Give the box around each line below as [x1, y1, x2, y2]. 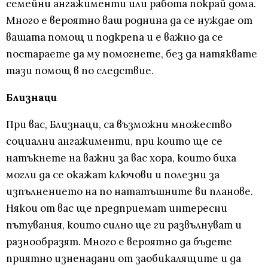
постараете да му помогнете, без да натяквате [6, 47, 257, 61]
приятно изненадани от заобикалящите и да [6, 252, 241, 266]
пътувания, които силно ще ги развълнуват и [6, 218, 242, 232]
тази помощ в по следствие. [6, 64, 154, 78]
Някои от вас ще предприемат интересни [6, 202, 227, 215]
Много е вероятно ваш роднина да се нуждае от [6, 14, 252, 28]
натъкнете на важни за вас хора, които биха [6, 151, 236, 165]
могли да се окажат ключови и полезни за [6, 168, 220, 182]
